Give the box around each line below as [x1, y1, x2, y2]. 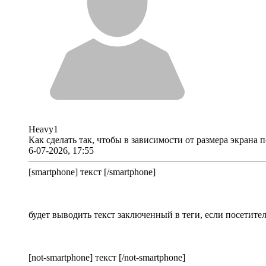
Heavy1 [28, 124, 58, 135]
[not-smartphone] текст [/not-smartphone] [28, 252, 185, 263]
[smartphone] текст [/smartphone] [28, 167, 156, 178]
